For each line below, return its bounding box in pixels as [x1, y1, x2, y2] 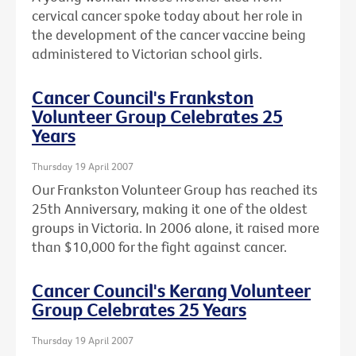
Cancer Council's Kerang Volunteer [32, 278, 311, 303]
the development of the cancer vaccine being [32, 25, 306, 44]
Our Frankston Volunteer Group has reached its [32, 180, 318, 199]
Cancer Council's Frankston [32, 84, 253, 109]
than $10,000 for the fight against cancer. [32, 238, 287, 257]
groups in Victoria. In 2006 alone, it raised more [32, 219, 319, 238]
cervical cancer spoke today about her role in [32, 6, 303, 25]
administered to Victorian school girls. [32, 44, 262, 63]
